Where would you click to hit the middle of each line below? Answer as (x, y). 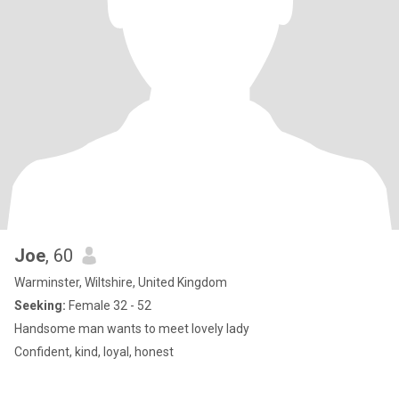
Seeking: (40, 305)
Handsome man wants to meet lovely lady (132, 329)
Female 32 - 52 (109, 305)
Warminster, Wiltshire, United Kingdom (121, 282)
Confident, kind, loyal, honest (94, 352)
